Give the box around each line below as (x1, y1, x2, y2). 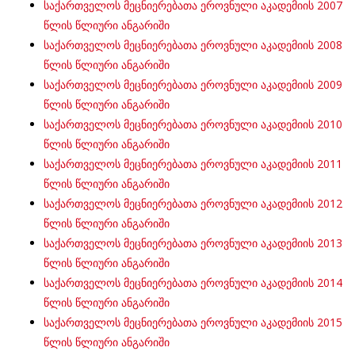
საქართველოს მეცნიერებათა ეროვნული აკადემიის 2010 (44, 116, 342, 132)
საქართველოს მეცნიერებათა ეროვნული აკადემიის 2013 (44, 235, 342, 250)
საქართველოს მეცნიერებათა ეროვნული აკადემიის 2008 (44, 37, 342, 52)
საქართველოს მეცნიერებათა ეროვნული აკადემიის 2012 (44, 196, 342, 211)
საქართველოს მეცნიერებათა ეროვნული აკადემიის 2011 (44, 156, 342, 171)
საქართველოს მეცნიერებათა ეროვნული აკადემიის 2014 (44, 275, 342, 290)
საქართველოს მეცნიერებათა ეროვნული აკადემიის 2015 (44, 315, 342, 330)
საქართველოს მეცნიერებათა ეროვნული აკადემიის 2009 (44, 77, 342, 92)
